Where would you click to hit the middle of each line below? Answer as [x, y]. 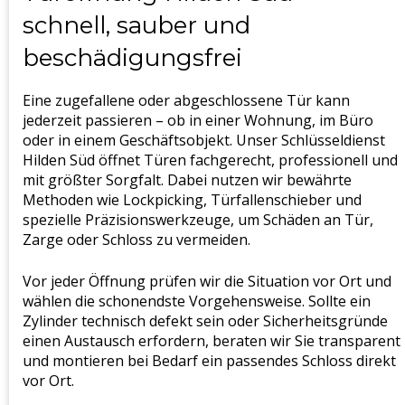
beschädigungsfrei [132, 58]
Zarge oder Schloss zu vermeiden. [137, 240]
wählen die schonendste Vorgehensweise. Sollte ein [197, 301]
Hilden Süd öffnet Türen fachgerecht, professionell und [210, 160]
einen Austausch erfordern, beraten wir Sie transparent [212, 341]
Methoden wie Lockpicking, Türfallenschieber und [192, 200]
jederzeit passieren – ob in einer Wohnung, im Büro [198, 121]
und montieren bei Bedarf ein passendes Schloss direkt [209, 361]
